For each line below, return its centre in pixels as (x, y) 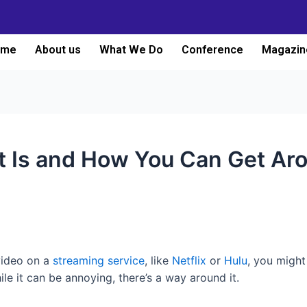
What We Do (131, 50)
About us (58, 50)
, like (158, 260)
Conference (212, 50)
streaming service (99, 260)
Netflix (189, 260)
